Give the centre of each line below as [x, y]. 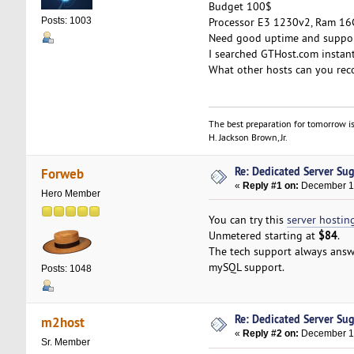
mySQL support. [246, 267]
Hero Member [70, 194]
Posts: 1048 [66, 269]
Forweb [63, 174]
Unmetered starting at [263, 235]
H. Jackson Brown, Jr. [248, 137]
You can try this [247, 219]
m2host [63, 322]
